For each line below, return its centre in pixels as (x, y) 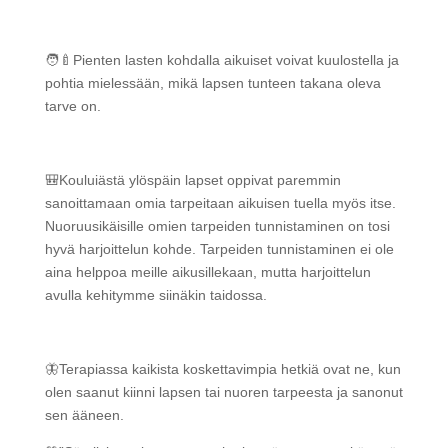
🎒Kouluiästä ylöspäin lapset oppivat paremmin (192, 180)
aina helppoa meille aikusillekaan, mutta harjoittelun (207, 272)
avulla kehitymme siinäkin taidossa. (155, 295)
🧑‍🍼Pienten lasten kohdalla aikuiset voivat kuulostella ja (221, 60)
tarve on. (72, 106)
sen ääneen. (84, 415)
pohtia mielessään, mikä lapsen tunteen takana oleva (212, 83)
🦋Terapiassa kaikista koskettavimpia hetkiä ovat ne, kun (222, 369)
